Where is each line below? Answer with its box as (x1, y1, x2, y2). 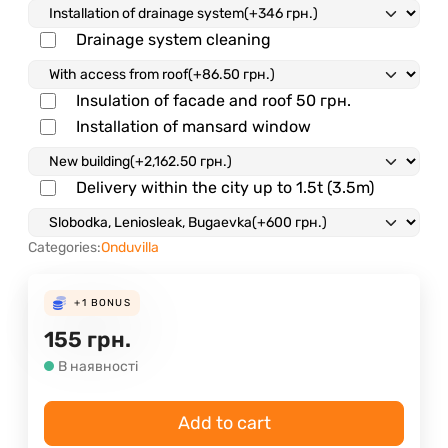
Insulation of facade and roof (76, 90, 296, 110)
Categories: (28, 238, 101, 256)
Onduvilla (101, 238, 159, 256)
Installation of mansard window (76, 116, 311, 136)
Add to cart (177, 411, 271, 434)
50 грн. (296, 90, 351, 110)
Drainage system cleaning (76, 29, 271, 49)
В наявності (58, 357, 138, 375)
